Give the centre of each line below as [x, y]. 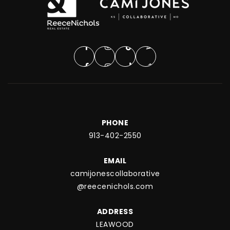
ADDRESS [115, 211]
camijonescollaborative [115, 173]
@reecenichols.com [115, 186]
